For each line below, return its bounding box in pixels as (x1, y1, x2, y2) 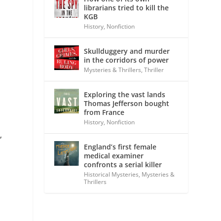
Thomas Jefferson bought (84, 98, 170, 108)
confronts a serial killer (84, 159, 162, 169)
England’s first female (84, 142, 157, 151)
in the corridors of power (84, 55, 169, 65)
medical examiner (84, 150, 144, 160)
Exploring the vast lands (84, 89, 166, 99)
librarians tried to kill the (84, 2, 169, 12)
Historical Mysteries (84, 170, 139, 179)
